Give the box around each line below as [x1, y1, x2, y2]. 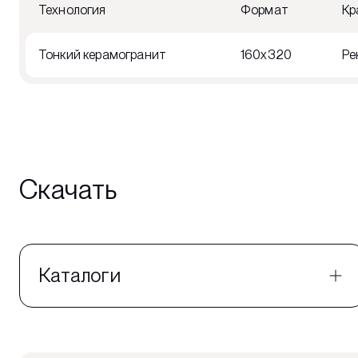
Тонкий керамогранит [38, 47, 167, 62]
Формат [241, 2, 288, 18]
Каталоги [38, 264, 121, 287]
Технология [38, 2, 106, 18]
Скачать [19, 173, 117, 205]
